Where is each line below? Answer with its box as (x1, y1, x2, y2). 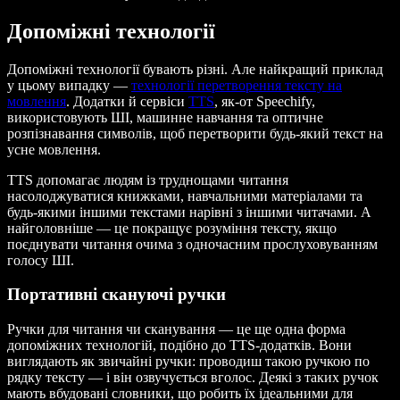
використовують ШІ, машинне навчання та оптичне (7, 109, 323, 125)
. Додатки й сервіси (66, 93, 188, 109)
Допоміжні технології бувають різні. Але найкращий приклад (7, 61, 383, 77)
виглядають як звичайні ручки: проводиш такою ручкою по (7, 354, 370, 370)
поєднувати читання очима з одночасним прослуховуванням (7, 236, 378, 252)
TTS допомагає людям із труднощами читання (7, 171, 288, 187)
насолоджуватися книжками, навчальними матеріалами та (7, 187, 362, 204)
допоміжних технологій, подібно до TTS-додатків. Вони (7, 337, 352, 354)
